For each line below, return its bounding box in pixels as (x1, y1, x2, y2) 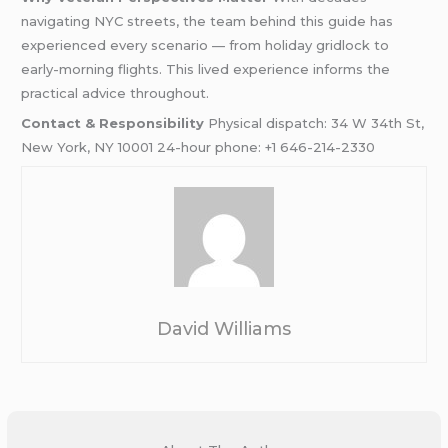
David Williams (157, 317, 291, 340)
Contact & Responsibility (21, 115, 205, 132)
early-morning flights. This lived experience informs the (21, 60, 391, 77)
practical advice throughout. (21, 84, 210, 101)
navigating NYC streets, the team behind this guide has (21, 12, 394, 29)
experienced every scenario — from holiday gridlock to (21, 36, 390, 53)
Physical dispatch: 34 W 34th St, (204, 115, 425, 132)
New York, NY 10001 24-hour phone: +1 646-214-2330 (21, 139, 376, 156)
